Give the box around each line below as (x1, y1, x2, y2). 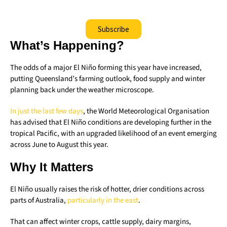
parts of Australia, (10, 195, 67, 206)
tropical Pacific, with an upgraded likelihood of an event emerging (10, 128, 217, 139)
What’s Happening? (10, 39, 124, 53)
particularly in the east (67, 195, 138, 206)
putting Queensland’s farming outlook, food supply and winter (10, 73, 205, 85)
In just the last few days (10, 106, 83, 117)
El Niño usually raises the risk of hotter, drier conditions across (10, 184, 204, 195)
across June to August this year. (10, 139, 108, 150)
